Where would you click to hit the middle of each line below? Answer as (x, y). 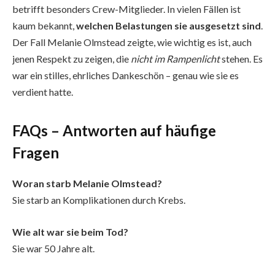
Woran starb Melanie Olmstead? (87, 184)
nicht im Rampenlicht (175, 58)
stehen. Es (241, 58)
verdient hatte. (43, 91)
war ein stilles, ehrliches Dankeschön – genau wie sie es (126, 75)
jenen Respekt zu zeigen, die (72, 58)
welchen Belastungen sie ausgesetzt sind (168, 25)
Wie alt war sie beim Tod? (70, 231)
